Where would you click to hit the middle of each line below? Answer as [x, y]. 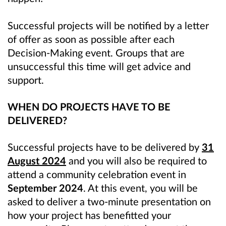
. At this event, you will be [140, 187]
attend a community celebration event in [97, 174]
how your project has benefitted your [89, 215]
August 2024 [37, 160]
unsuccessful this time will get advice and [99, 66]
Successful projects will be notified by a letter [108, 25]
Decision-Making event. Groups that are [96, 52]
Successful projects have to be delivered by [105, 147]
